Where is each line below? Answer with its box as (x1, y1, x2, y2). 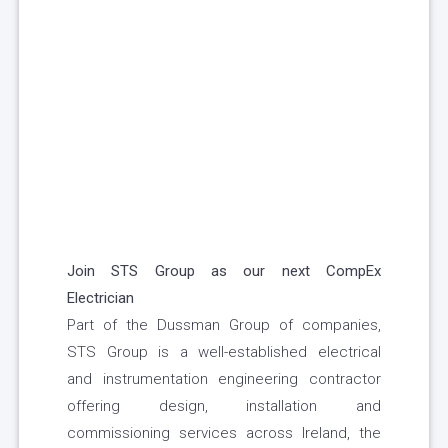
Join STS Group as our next (67, 262, 310, 281)
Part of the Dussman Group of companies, (67, 316, 381, 335)
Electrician (67, 289, 134, 308)
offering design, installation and (67, 397, 381, 416)
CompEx (326, 262, 382, 281)
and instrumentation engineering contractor (67, 370, 381, 389)
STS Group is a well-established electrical (67, 343, 381, 362)
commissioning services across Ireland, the (67, 424, 381, 443)
